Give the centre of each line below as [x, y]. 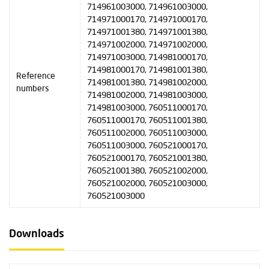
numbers [32, 89]
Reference [35, 77]
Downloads [37, 234]
